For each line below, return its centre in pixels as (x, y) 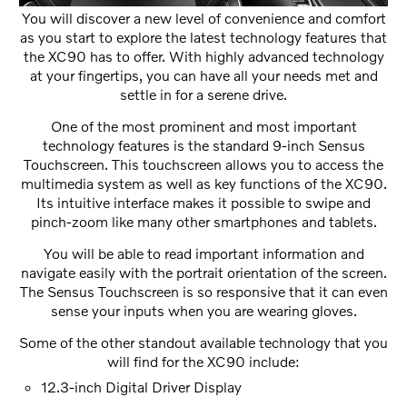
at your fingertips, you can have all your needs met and (203, 75)
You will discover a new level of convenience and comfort (203, 18)
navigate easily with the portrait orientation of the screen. (203, 273)
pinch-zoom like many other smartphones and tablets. (203, 222)
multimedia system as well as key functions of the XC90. (203, 184)
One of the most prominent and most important (203, 126)
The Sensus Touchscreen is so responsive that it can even (203, 292)
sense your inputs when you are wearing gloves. (203, 311)
